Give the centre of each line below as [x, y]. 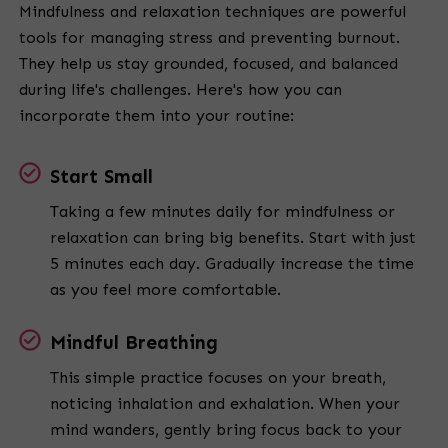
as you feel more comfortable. [165, 290]
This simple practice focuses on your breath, [218, 378]
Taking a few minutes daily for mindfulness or [222, 212]
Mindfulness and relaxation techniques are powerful [212, 12]
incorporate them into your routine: [156, 116]
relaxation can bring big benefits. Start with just [233, 238]
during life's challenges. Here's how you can [180, 90]
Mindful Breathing [134, 343]
